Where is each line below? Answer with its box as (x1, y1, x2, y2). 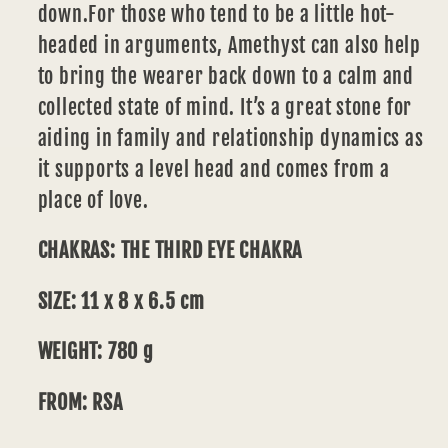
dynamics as (320, 125, 424, 151)
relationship (207, 125, 321, 151)
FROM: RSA (37, 389, 123, 415)
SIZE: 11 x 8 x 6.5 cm (37, 288, 205, 314)
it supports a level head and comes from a (37, 156, 390, 182)
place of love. (37, 187, 149, 213)
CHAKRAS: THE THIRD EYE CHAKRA (37, 238, 303, 264)
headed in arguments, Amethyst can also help (37, 32, 422, 58)
